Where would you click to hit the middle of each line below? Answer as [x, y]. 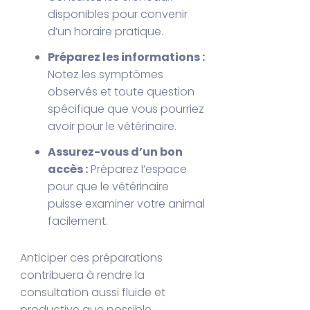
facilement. [78, 221]
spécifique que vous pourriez [126, 109]
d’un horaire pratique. [106, 31]
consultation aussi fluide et [93, 292]
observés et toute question [121, 91]
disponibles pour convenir [118, 14]
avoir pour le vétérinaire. [112, 126]
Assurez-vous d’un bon [116, 152]
